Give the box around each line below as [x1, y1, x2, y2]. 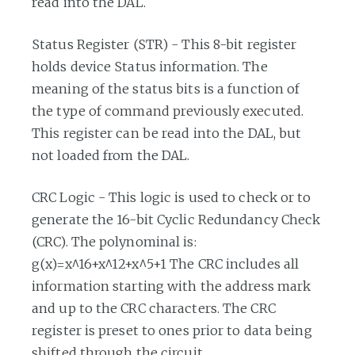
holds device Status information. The [32, 58, 268, 74]
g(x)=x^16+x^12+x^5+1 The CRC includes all [32, 255, 300, 272]
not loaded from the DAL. [32, 147, 190, 163]
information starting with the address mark [32, 277, 311, 294]
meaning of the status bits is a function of [32, 80, 300, 97]
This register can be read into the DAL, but [32, 124, 302, 141]
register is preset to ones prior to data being [32, 322, 312, 338]
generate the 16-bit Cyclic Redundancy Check [32, 211, 321, 227]
